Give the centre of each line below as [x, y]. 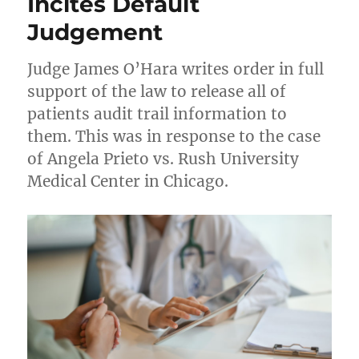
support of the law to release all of [157, 91]
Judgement [95, 32]
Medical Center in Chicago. [128, 181]
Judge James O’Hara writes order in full [176, 69]
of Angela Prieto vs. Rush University [163, 158]
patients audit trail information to [157, 113]
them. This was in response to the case [174, 136]
